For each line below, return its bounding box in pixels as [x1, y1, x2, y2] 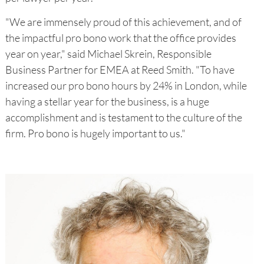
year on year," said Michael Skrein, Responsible [5, 47, 212, 60]
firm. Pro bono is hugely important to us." [5, 126, 186, 140]
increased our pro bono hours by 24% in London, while [5, 78, 247, 92]
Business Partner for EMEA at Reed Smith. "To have [5, 62, 235, 76]
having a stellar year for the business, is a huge [5, 94, 209, 108]
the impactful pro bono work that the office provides [5, 31, 236, 44]
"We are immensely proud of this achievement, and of [5, 15, 242, 28]
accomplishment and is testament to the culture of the [5, 110, 242, 124]
